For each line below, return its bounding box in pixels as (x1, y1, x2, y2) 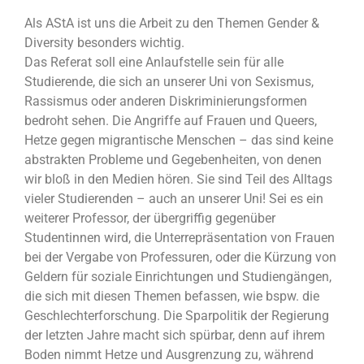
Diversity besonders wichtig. (24, 35, 184, 51)
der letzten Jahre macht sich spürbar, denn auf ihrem (24, 327, 325, 344)
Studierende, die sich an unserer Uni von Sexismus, (24, 74, 314, 90)
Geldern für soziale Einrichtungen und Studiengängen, (24, 269, 331, 285)
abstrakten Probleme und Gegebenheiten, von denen (24, 152, 322, 168)
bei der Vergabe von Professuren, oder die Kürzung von (24, 249, 336, 266)
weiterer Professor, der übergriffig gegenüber (24, 210, 275, 227)
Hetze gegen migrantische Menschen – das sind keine (24, 132, 333, 149)
